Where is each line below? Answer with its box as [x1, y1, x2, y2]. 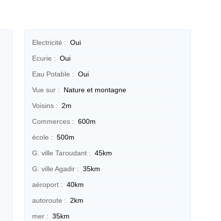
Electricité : [32, 38, 66, 46]
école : [32, 133, 53, 141]
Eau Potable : [32, 70, 74, 78]
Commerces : [32, 117, 74, 125]
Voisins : [32, 101, 58, 110]
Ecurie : [32, 54, 56, 62]
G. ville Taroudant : [32, 148, 91, 157]
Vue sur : [32, 85, 60, 94]
